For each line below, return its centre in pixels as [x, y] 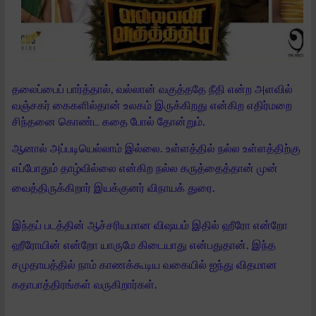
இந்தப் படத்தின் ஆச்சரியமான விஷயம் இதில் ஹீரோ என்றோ [150, 225]
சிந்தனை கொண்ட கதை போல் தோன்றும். [110, 122]
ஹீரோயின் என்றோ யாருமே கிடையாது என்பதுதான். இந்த [144, 245]
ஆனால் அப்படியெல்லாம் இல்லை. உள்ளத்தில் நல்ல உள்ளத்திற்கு [156, 148]
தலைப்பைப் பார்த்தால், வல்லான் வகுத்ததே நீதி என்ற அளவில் [152, 89]
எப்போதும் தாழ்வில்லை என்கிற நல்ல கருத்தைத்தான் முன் [145, 168]
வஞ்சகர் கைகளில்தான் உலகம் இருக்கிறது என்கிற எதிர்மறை [152, 105]
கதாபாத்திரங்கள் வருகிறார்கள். [85, 285]
